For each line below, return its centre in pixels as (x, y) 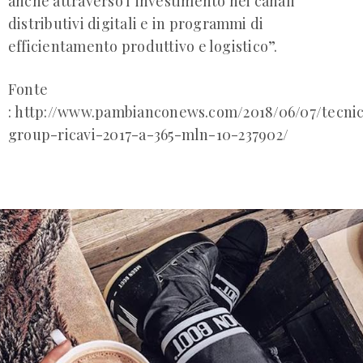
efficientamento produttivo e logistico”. (143, 47)
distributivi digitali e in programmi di (136, 24)
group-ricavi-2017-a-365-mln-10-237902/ (149, 134)
